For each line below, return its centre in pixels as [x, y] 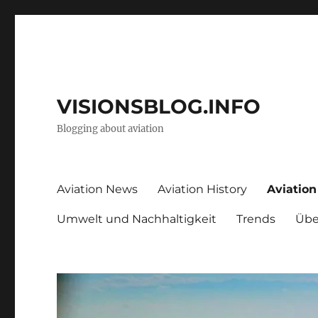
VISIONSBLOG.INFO [159, 106]
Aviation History [203, 189]
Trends [256, 219]
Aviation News [98, 189]
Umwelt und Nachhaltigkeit [137, 219]
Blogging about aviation [111, 129]
